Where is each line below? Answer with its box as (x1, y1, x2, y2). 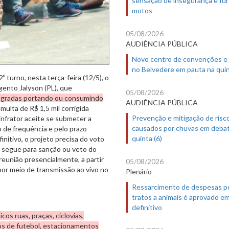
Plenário (126, 167, 152, 176)
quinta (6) (132, 133, 162, 143)
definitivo (132, 202, 162, 212)
